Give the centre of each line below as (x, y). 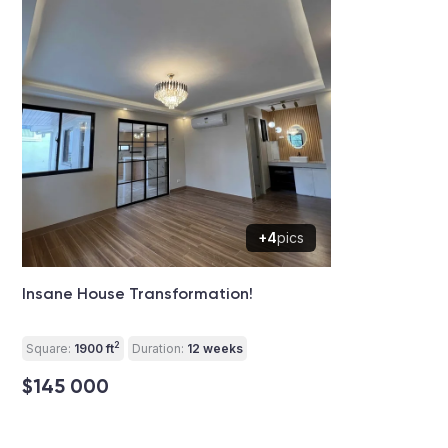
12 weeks (213, 348)
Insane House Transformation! (137, 293)
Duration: (158, 348)
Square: (48, 348)
